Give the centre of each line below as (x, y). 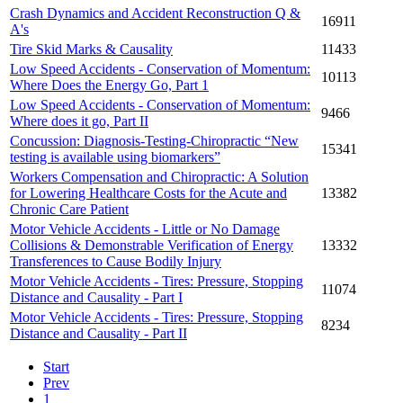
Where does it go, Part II (79, 121)
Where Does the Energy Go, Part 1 (109, 85)
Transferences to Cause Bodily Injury (116, 261)
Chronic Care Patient (69, 209)
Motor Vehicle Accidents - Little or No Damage (145, 228)
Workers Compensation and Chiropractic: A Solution (159, 176)
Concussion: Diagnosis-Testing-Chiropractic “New (154, 140)
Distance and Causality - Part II (99, 333)
